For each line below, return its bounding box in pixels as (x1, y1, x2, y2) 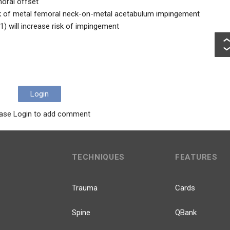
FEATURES (175, 152, 218, 162)
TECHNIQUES (72, 152, 125, 162)
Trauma (72, 183, 98, 193)
